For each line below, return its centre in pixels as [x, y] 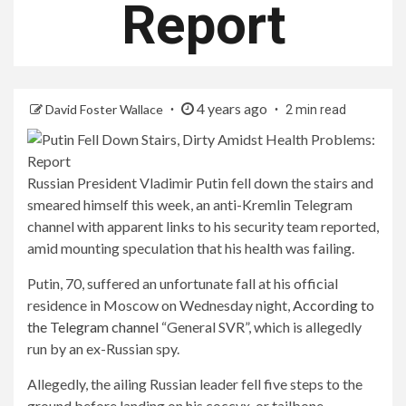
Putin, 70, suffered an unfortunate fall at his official [183, 283]
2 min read [316, 110]
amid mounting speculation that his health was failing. [191, 248]
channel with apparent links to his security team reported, [203, 226]
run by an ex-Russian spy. [103, 348]
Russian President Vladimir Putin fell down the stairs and [200, 183]
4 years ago [232, 108]
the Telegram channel [93, 327]
